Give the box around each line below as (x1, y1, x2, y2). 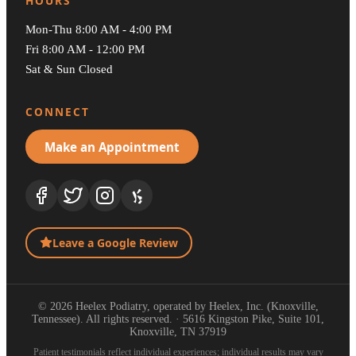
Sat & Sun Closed (25, 61, 113, 75)
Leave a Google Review (52, 234, 178, 250)
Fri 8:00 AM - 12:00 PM (25, 41, 145, 56)
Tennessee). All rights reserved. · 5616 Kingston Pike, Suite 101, (32, 312, 324, 325)
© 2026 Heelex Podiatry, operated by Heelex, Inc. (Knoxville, (37, 300, 319, 312)
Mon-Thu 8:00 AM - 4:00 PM (25, 21, 172, 36)
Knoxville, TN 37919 (130, 325, 226, 338)
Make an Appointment (44, 138, 180, 155)
